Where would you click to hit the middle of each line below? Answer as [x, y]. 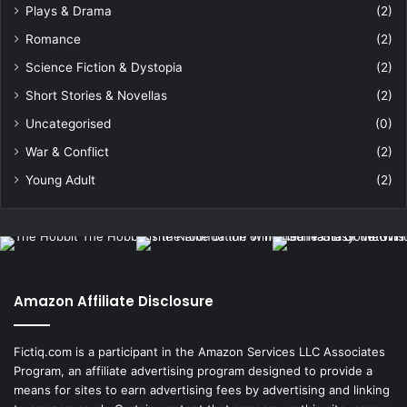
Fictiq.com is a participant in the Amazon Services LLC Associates [199, 352]
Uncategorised [68, 124]
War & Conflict [67, 152]
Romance [53, 40]
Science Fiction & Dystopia [104, 68]
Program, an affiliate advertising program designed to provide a [193, 371]
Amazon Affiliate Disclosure [114, 302]
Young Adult [60, 180]
